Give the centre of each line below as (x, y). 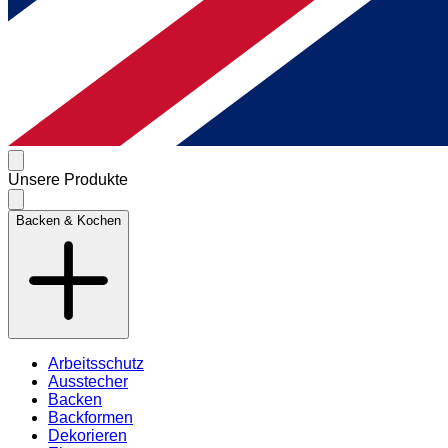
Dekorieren (87, 435)
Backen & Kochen (68, 220)
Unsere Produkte (68, 179)
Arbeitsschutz (96, 363)
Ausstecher (88, 381)
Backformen (90, 417)
